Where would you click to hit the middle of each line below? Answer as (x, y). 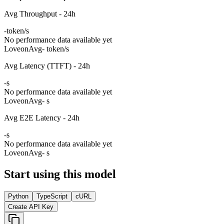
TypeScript (52, 196)
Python (18, 196)
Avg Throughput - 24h (40, 13)
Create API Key (31, 206)
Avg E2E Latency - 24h (42, 117)
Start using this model (60, 174)
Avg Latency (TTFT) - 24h (47, 65)
